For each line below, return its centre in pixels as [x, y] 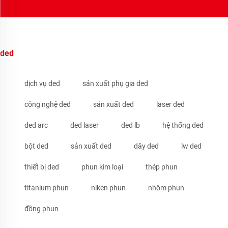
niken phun [108, 188]
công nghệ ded [48, 104]
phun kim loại [102, 167]
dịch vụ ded [42, 83]
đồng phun [41, 208]
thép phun [162, 167]
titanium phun [47, 188]
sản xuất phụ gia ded [115, 83]
